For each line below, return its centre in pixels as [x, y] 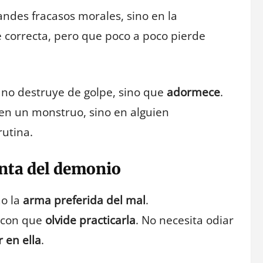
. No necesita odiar [185, 220]
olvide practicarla [90, 220]
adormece [193, 92]
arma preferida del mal [84, 200]
